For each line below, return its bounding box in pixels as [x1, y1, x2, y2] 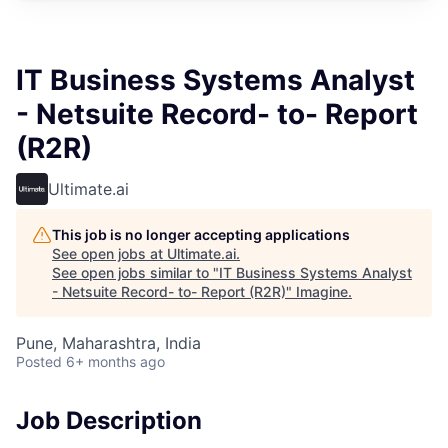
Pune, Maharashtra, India [16, 333, 201, 353]
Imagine [296, 283, 348, 300]
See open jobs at [52, 245, 167, 262]
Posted [16, 353, 62, 370]
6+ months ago [66, 353, 165, 370]
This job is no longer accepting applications [52, 226, 350, 243]
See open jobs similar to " [52, 264, 219, 281]
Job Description [16, 406, 202, 435]
